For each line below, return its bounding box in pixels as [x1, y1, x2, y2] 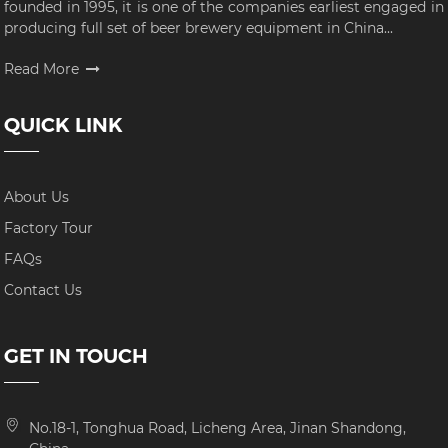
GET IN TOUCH [4, 344, 149, 369]
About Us [4, 188, 70, 207]
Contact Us [4, 281, 83, 300]
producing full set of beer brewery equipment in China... [4, 19, 394, 38]
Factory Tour [4, 219, 94, 238]
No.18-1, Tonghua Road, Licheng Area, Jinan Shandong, [29, 419, 407, 438]
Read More [4, 60, 80, 79]
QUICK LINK [4, 113, 124, 138]
